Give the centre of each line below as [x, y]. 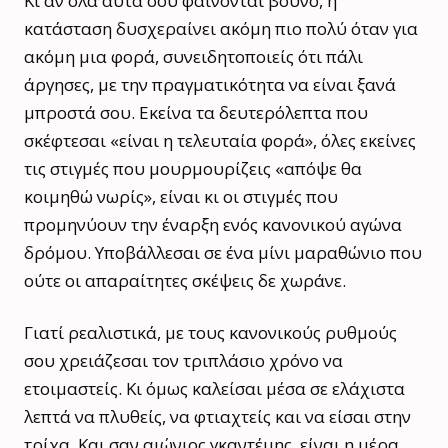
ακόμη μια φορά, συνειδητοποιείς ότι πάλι [193, 56]
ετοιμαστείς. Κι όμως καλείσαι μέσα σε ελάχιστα [214, 388]
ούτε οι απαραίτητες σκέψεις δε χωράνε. [185, 280]
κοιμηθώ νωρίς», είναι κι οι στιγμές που [181, 196]
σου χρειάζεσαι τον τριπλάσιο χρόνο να [183, 360]
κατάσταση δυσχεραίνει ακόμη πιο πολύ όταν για [221, 28]
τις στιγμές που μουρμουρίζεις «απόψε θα [193, 168]
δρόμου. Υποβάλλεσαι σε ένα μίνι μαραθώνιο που [223, 252]
